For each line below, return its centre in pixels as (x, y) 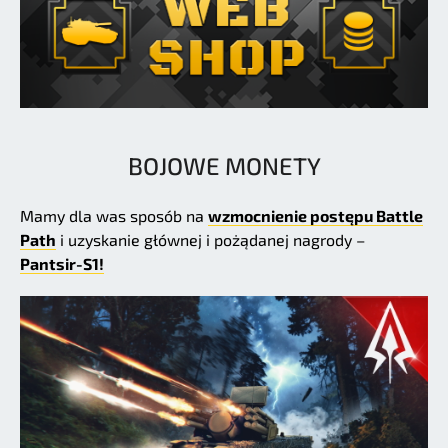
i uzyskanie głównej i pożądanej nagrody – (210, 239)
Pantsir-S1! (62, 263)
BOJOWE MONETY (224, 165)
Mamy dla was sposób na (114, 215)
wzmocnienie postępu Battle (315, 215)
